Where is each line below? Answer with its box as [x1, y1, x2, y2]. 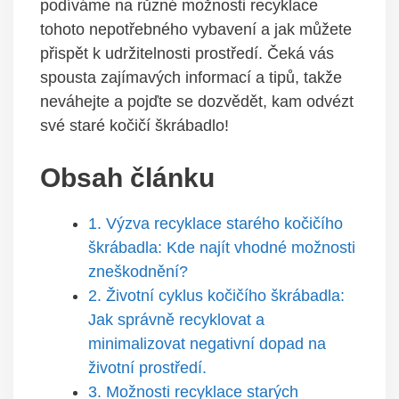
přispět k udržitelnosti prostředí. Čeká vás [40, 45, 334, 62]
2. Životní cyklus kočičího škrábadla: [88, 287, 345, 305]
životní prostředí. [88, 359, 207, 377]
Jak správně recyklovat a [88, 311, 265, 329]
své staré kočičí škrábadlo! [40, 117, 229, 134]
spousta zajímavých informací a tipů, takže [40, 69, 342, 86]
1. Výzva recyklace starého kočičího [88, 215, 343, 232]
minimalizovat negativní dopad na [88, 335, 326, 353]
